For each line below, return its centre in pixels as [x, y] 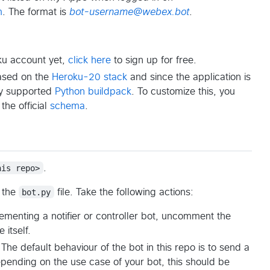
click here [89, 61]
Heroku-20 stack [89, 77]
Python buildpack [93, 92]
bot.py [36, 192]
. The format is [36, 12]
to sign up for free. [154, 61]
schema [67, 106]
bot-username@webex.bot [129, 12]
